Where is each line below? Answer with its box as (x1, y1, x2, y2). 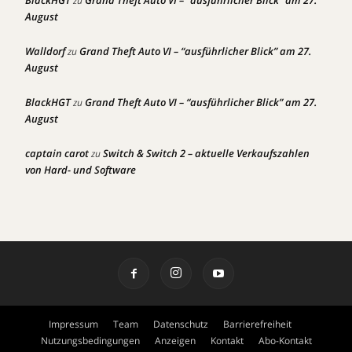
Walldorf (25, 43, 65, 58)
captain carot (25, 145, 89, 160)
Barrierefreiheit (222, 317, 291, 331)
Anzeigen (154, 333, 196, 347)
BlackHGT (25, 94, 71, 109)
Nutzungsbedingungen (40, 333, 140, 347)
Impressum (48, 317, 98, 331)
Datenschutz (152, 317, 208, 331)
